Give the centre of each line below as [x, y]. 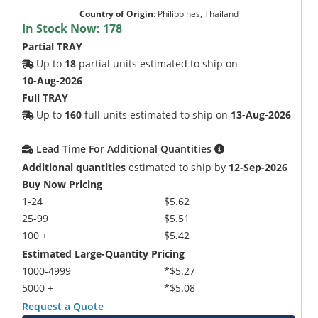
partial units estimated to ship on [157, 63]
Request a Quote [63, 306]
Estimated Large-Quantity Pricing [104, 253]
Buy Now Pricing [62, 184]
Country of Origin [116, 13]
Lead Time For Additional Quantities [126, 148]
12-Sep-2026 [258, 167]
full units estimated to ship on [157, 114]
